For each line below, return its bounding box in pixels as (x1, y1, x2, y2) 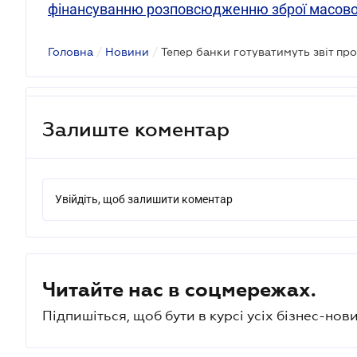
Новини (105, 45, 149, 58)
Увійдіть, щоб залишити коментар (55, 193, 233, 206)
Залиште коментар (42, 117, 229, 140)
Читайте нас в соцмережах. (42, 278, 316, 300)
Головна (48, 45, 93, 58)
